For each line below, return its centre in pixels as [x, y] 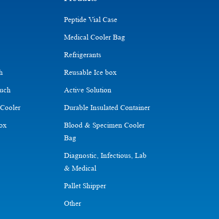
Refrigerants [82, 55]
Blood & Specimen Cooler [104, 125]
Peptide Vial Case [90, 20]
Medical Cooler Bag [94, 37]
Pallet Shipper [85, 186]
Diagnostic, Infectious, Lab [105, 155]
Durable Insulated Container [107, 108]
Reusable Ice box [90, 72]
